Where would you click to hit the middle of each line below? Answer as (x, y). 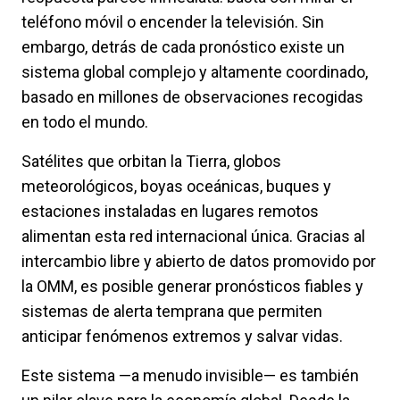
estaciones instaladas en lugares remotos (170, 212)
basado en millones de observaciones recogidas (192, 97)
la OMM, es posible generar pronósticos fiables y (192, 287)
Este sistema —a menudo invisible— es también (190, 376)
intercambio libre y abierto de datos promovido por (199, 262)
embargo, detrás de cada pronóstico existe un (183, 47)
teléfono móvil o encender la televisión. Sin (173, 22)
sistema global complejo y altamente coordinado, (195, 72)
